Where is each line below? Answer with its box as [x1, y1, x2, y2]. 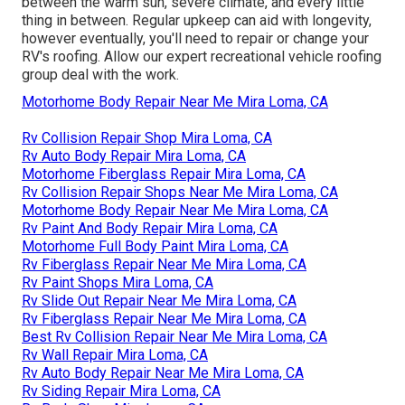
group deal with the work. [22, 65, 179, 83]
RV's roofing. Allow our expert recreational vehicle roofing [22, 47, 381, 65]
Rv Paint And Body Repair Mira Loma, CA [22, 219, 278, 237]
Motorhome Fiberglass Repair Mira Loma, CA [22, 165, 306, 183]
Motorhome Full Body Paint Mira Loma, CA [22, 237, 288, 255]
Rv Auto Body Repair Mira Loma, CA [22, 146, 246, 165]
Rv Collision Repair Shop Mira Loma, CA [22, 128, 272, 146]
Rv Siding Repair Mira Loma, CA [22, 381, 221, 400]
